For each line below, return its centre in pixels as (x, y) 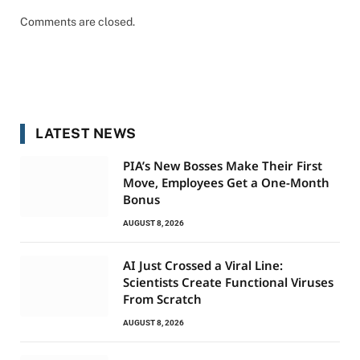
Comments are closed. (78, 21)
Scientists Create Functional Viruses (228, 282)
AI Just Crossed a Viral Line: (203, 265)
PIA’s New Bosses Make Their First (223, 165)
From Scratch (162, 299)
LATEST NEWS (86, 133)
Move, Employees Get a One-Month (226, 182)
